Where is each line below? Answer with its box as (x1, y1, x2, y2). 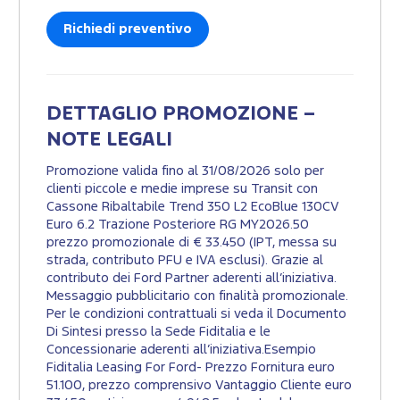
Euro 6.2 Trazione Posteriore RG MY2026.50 (46, 219, 309, 231)
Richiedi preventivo (63, 23, 192, 36)
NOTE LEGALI (46, 131, 172, 150)
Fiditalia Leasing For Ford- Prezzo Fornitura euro (46, 362, 335, 374)
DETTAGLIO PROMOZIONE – (46, 105, 315, 124)
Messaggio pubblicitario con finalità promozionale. (46, 290, 348, 303)
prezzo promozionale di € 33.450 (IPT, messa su (46, 237, 337, 249)
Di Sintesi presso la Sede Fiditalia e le (46, 326, 271, 338)
